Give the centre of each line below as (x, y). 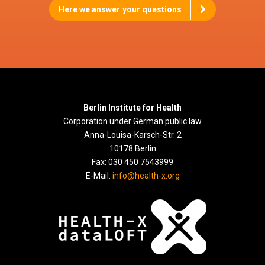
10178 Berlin (132, 149)
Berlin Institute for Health (132, 108)
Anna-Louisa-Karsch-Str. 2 (132, 135)
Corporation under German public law (132, 122)
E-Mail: (99, 176)
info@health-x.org (146, 176)
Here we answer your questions (120, 9)
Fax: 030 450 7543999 (132, 162)
